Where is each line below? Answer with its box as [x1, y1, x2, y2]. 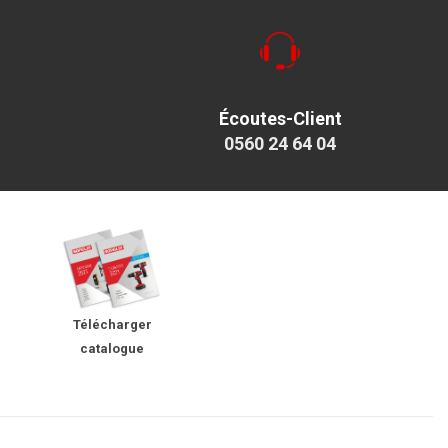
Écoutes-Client [218, 108, 342, 130]
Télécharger [72, 317, 152, 333]
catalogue [80, 341, 144, 357]
